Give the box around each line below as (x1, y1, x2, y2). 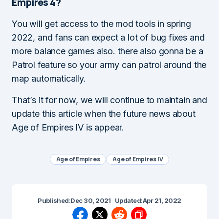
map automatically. (12, 73, 86, 84)
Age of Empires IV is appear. (12, 122, 124, 132)
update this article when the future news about (12, 108, 196, 119)
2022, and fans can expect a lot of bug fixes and (12, 32, 205, 43)
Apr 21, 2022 (142, 196, 181, 204)
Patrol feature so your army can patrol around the (12, 59, 207, 70)
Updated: (114, 196, 143, 204)
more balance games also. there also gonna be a (12, 45, 203, 56)
